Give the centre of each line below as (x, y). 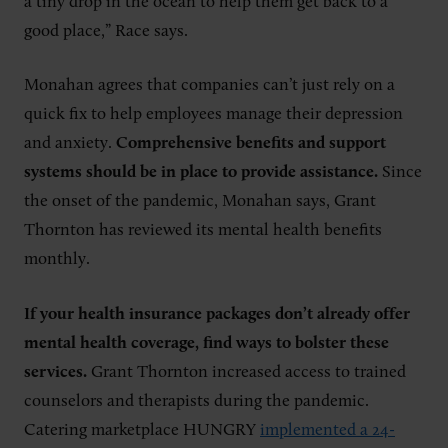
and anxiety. (70, 144)
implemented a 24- (327, 430)
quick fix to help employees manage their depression (213, 115)
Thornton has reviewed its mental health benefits (203, 231)
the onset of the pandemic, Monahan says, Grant (200, 202)
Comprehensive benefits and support (251, 144)
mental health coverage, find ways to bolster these (206, 343)
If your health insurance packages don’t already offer (217, 314)
